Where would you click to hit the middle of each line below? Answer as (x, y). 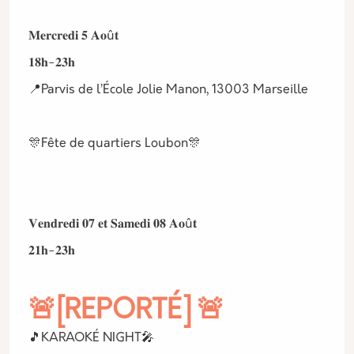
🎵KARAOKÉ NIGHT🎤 (91, 338)
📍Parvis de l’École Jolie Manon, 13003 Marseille (168, 90)
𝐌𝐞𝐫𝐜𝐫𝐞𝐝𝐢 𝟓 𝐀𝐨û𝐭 (73, 36)
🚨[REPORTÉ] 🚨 (126, 312)
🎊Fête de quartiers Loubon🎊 (115, 144)
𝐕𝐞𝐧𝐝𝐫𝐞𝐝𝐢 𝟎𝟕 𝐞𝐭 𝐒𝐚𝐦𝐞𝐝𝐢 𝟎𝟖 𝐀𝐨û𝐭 (113, 224)
